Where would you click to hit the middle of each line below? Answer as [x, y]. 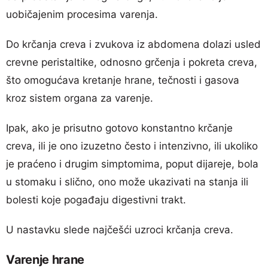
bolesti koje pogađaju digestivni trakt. [96, 200]
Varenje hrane [45, 259]
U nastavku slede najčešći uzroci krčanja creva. [120, 229]
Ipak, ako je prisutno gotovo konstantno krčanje [119, 128]
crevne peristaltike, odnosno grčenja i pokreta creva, [132, 62]
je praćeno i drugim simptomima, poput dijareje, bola [132, 164]
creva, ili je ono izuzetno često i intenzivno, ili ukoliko [132, 146]
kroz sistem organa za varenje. [80, 98]
